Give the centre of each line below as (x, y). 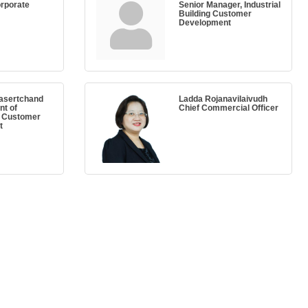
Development (205, 23)
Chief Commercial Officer (229, 108)
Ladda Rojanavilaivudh (223, 99)
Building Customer (215, 14)
